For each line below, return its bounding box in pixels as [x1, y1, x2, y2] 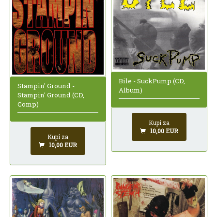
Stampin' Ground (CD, [17, 90, 84, 99]
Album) [119, 86, 142, 95]
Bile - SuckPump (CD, [119, 77, 185, 86]
